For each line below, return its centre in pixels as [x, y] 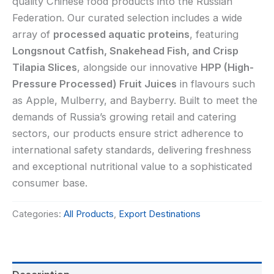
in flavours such [216, 84]
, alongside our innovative [139, 68]
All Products [89, 214]
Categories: [38, 214]
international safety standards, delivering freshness [132, 150]
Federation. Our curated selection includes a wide [127, 18]
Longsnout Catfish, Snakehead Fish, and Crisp [125, 51]
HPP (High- [227, 68]
